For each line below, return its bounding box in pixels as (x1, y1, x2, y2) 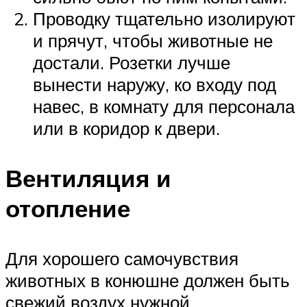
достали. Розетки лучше (33, 51, 230, 73)
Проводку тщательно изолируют (33, 7, 295, 29)
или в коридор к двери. (33, 116, 220, 139)
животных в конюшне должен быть (5, 269, 290, 291)
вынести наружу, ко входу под (33, 73, 276, 95)
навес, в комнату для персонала (33, 95, 295, 117)
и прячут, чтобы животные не (33, 29, 273, 51)
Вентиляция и (5, 162, 171, 193)
